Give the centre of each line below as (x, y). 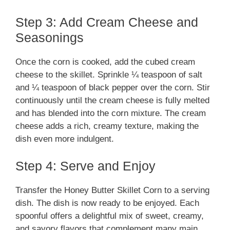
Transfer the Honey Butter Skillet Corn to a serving (112, 190)
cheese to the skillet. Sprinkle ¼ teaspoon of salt (109, 74)
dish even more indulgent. (65, 139)
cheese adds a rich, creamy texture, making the (107, 126)
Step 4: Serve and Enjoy (85, 166)
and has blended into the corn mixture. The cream (111, 113)
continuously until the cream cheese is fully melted (112, 100)
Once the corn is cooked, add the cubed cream (105, 62)
